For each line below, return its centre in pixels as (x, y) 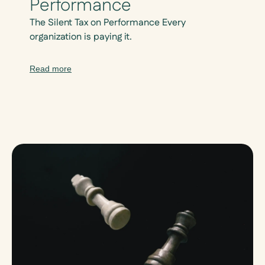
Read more (51, 69)
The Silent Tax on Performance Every (108, 22)
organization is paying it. (81, 37)
